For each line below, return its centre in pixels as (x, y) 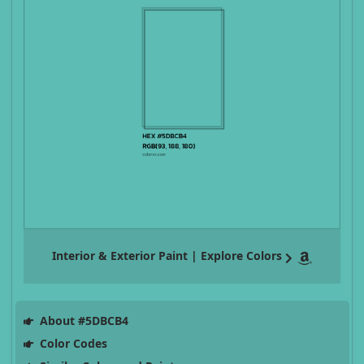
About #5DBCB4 (82, 321)
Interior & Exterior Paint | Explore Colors (167, 256)
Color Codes (71, 344)
